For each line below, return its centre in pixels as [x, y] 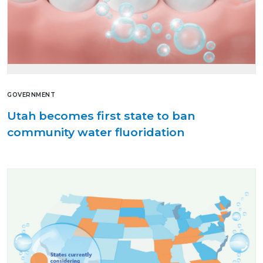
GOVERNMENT [31, 95]
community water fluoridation [96, 132]
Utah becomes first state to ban [101, 115]
